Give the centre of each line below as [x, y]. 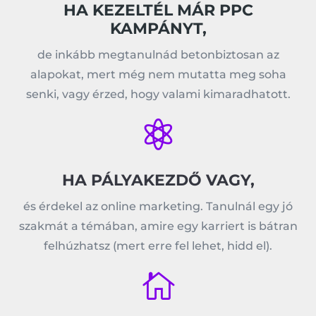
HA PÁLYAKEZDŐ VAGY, [158, 180]
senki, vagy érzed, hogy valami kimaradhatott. [158, 94]
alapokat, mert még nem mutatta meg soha [158, 74]
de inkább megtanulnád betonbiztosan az [158, 55]
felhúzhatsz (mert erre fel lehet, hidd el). [158, 246]
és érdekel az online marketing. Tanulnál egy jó [158, 206]
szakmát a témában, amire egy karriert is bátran [158, 226]
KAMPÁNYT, [158, 29]
